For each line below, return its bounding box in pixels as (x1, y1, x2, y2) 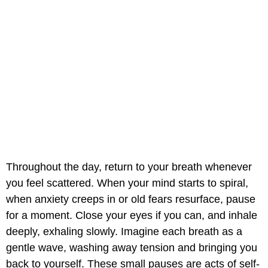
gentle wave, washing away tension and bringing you (6, 242, 257, 254)
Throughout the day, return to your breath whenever (6, 161, 252, 173)
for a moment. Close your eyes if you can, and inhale (6, 209, 257, 222)
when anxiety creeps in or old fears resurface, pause (6, 193, 255, 206)
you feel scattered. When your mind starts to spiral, (6, 177, 248, 190)
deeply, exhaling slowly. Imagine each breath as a (6, 226, 242, 238)
